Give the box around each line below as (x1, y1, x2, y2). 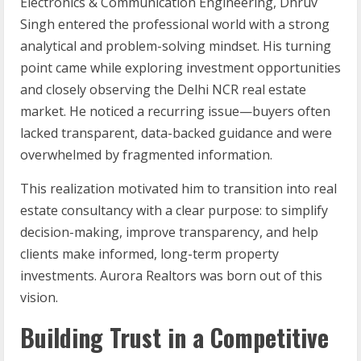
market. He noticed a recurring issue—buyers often (20, 102, 330, 121)
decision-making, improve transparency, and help (20, 223, 318, 242)
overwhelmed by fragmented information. (20, 146, 272, 164)
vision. (20, 288, 58, 307)
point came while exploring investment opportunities (20, 59, 341, 77)
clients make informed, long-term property (20, 245, 279, 263)
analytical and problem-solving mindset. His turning (20, 37, 331, 56)
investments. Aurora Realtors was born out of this (20, 267, 322, 285)
